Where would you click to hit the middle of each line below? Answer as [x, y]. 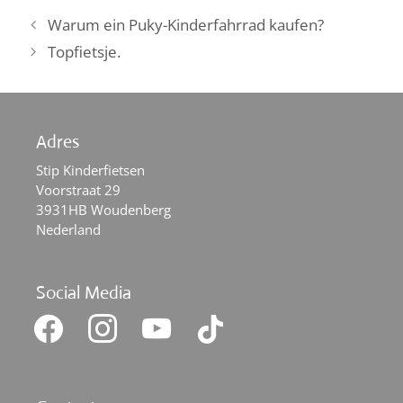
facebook [54, 316]
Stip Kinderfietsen [90, 170]
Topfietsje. [85, 52]
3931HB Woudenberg [103, 210]
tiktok [206, 316]
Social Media [84, 292]
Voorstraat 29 [78, 190]
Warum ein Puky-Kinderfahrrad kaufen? [186, 25]
